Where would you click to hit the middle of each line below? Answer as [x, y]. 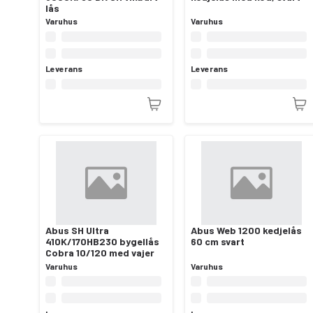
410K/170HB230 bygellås [102, 242]
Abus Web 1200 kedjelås [246, 231]
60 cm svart [218, 242]
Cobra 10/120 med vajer [100, 253]
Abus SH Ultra [77, 231]
